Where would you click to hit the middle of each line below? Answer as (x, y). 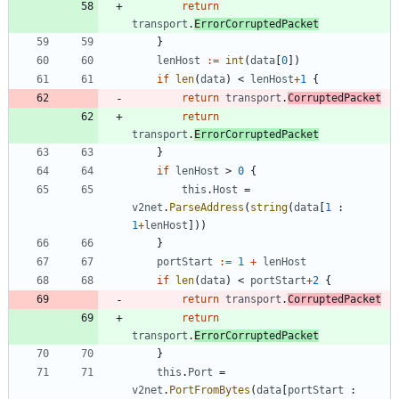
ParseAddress (207, 207)
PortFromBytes (210, 390)
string (269, 207)
